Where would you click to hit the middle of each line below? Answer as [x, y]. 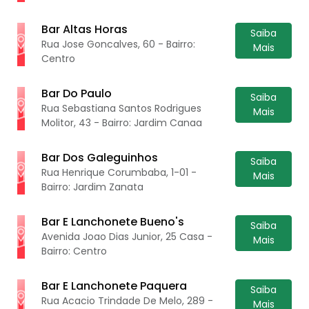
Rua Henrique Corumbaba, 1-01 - [119, 172]
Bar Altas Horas [85, 29]
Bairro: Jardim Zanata [93, 187]
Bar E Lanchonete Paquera [114, 286]
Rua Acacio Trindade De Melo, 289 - [128, 300]
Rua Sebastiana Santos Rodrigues [122, 108]
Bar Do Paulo [77, 93]
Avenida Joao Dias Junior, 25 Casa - [127, 236]
